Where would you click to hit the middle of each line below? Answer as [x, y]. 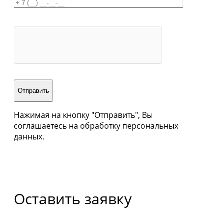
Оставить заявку [73, 198]
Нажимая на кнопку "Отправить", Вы [83, 115]
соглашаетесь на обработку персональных [96, 125]
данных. [29, 136]
